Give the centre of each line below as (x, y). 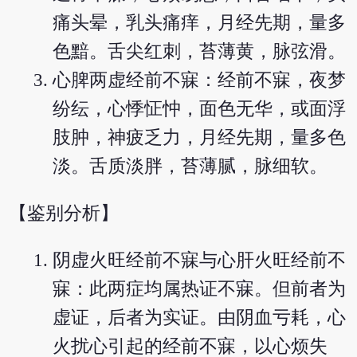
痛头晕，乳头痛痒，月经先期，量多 (200, 23)
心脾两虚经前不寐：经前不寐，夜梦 (200, 80)
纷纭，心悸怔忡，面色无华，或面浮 (200, 109)
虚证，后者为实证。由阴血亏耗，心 (200, 317)
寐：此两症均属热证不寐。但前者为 (200, 288)
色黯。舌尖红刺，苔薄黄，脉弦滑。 (200, 52)
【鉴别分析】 (64, 213)
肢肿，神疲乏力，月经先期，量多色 (200, 138)
